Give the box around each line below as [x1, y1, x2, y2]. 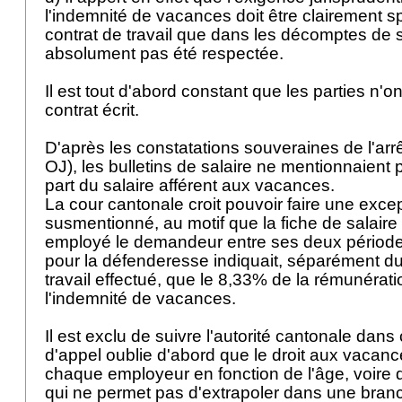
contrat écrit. [45, 100, 144, 119]
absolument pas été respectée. [45, 44, 288, 63]
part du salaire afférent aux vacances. [45, 176, 339, 195]
